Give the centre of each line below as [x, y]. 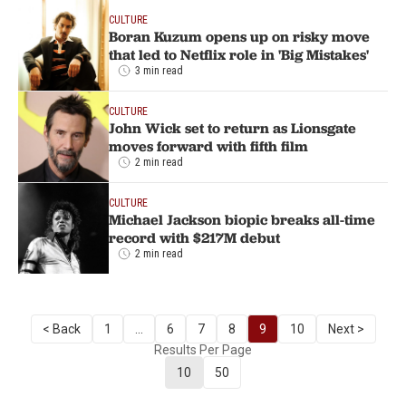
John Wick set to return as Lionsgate [232, 127]
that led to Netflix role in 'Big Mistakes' [239, 54]
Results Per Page [203, 349]
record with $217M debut [194, 237]
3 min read [159, 70]
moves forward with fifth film [208, 145]
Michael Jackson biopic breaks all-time [242, 219]
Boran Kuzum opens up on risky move [239, 36]
